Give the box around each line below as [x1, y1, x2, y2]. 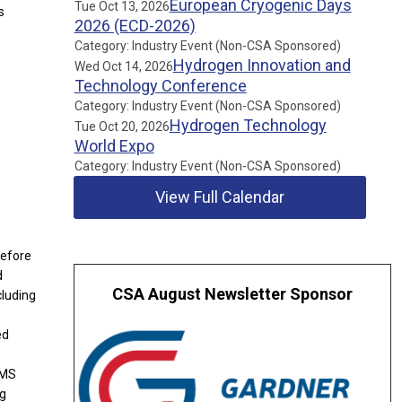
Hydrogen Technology [169, 116, 327, 135]
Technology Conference [74, 76, 247, 95]
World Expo [74, 136, 154, 155]
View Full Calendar [155, 188, 285, 206]
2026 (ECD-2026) [74, 16, 196, 35]
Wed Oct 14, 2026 [74, 59, 173, 74]
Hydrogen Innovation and [172, 56, 351, 74]
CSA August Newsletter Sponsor [112, 284, 354, 303]
